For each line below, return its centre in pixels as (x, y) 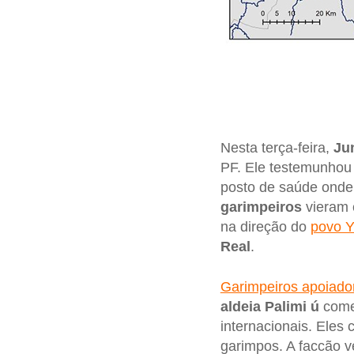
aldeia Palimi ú (269, 307)
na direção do (265, 226)
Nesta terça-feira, (277, 147)
